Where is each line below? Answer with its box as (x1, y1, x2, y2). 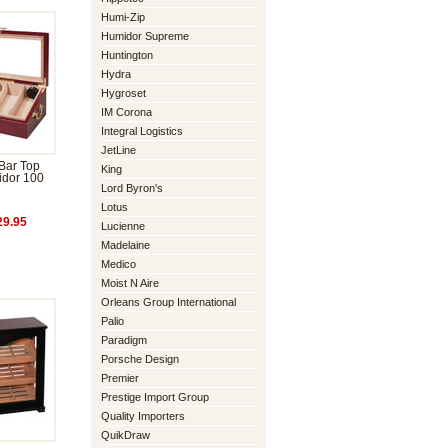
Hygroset (101, 87, 146, 99)
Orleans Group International (101, 296, 236, 308)
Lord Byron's (101, 182, 163, 194)
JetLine (101, 144, 136, 156)
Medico (101, 258, 136, 270)
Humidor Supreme (101, 30, 189, 42)
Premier (101, 372, 139, 384)
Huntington (101, 49, 153, 61)
